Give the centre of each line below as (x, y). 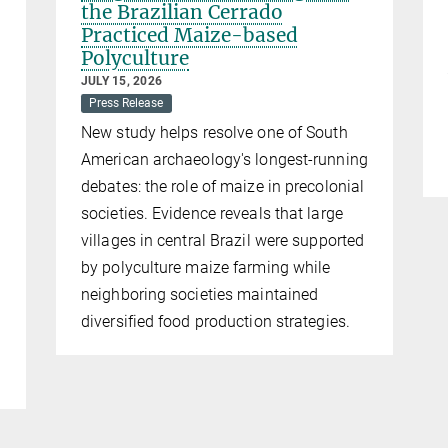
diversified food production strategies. (218, 322)
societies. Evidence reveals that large (212, 214)
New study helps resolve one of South (214, 133)
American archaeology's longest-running (224, 160)
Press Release (126, 103)
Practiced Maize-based (189, 35)
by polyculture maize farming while (206, 268)
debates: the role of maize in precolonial (223, 187)
